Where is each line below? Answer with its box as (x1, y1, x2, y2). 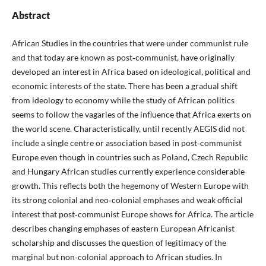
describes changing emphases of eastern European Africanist (11, 223, 235, 234)
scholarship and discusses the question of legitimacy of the (11, 237, 226, 248)
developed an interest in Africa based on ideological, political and (11, 66, 251, 77)
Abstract (11, 9, 50, 21)
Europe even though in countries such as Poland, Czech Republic (11, 152, 248, 163)
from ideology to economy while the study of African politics (11, 95, 235, 106)
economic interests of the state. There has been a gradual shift (11, 81, 237, 91)
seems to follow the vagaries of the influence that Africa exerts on (11, 109, 251, 120)
